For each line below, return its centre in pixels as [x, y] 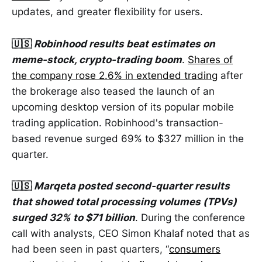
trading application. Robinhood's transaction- [118, 123]
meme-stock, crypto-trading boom [97, 59]
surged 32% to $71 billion [73, 217]
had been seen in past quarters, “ [90, 249]
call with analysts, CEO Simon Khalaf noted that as [131, 233]
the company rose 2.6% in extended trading [115, 75]
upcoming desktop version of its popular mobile [123, 107]
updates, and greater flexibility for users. [109, 12]
